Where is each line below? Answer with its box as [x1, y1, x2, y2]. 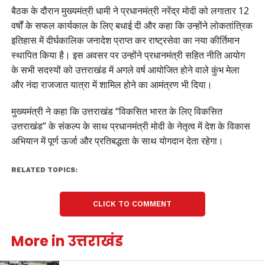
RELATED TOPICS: [11, 166, 77, 174]
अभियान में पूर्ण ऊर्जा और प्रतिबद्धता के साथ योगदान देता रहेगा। [11, 134, 224, 148]
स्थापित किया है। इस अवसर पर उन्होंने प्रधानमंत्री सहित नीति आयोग [11, 49, 245, 62]
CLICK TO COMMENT [93, 199, 172, 209]
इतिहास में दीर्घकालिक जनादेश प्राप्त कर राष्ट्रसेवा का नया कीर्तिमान [11, 34, 240, 47]
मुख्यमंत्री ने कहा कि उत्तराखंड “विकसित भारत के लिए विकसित [11, 105, 222, 118]
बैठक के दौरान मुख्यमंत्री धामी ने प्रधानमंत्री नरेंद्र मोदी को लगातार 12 [11, 4, 249, 18]
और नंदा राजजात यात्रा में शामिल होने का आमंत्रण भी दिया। [11, 78, 212, 92]
